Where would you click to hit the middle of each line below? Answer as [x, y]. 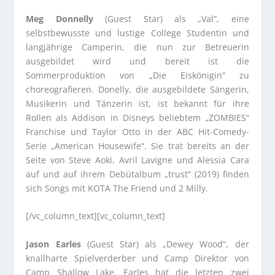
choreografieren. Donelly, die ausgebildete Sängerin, [137, 90]
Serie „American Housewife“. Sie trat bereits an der [137, 146]
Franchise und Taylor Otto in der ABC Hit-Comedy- [137, 132]
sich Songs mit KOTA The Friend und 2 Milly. [117, 188]
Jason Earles [53, 244]
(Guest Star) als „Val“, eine [171, 19]
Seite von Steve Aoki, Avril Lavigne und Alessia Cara [137, 160]
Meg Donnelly [60, 19]
